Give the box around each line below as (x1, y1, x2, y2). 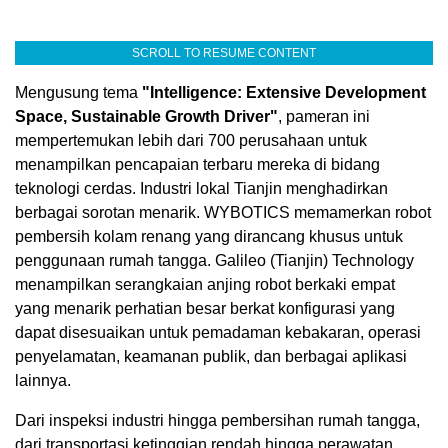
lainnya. (15, 372, 71, 390)
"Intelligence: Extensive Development (142, 84, 426, 102)
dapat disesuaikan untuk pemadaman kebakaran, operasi (15, 324, 421, 342)
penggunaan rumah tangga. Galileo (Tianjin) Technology (15, 252, 414, 270)
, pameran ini (278, 108, 370, 126)
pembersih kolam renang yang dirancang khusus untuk (15, 228, 403, 246)
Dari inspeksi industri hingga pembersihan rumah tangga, (15, 412, 420, 430)
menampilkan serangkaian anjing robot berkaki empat (15, 276, 395, 294)
